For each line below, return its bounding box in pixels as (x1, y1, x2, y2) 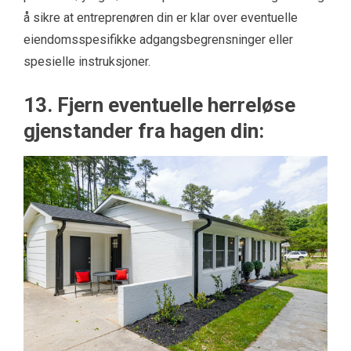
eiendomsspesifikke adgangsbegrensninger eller (24, 32, 293, 47)
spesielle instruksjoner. (24, 54, 150, 69)
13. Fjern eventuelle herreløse (24, 93, 295, 117)
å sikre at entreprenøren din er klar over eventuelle (24, 10, 298, 25)
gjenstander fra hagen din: (24, 119, 264, 143)
